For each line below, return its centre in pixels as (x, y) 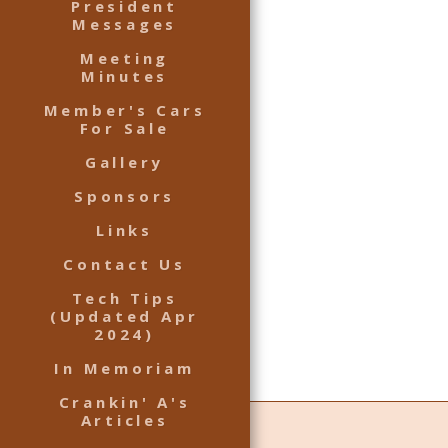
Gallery (124, 161)
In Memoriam (124, 367)
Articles (124, 419)
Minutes (124, 75)
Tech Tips (124, 297)
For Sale (124, 127)
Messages (124, 23)
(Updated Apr (124, 315)
